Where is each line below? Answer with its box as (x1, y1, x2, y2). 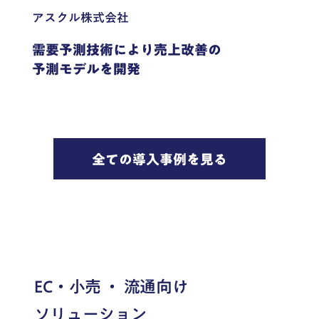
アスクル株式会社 (32, 11, 130, 24)
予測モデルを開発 (32, 62, 141, 76)
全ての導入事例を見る (92, 152, 227, 166)
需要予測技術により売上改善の (32, 43, 222, 57)
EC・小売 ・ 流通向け (33, 278, 189, 296)
